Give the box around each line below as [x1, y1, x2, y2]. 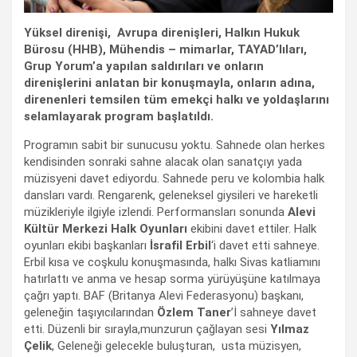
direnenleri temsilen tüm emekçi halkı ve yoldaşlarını [24, 92, 329, 107]
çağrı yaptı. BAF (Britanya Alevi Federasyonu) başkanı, [24, 288, 304, 303]
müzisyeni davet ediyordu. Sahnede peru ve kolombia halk [24, 171, 324, 186]
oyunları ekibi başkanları [24, 237, 150, 253]
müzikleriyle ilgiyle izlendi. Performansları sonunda [24, 204, 288, 219]
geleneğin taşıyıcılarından [24, 304, 157, 320]
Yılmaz [270, 321, 309, 336]
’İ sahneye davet [231, 304, 316, 320]
